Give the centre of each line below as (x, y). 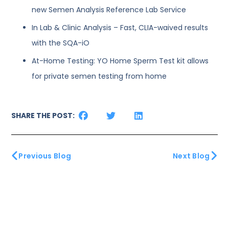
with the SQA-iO (61, 43)
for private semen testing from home (99, 76)
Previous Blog (45, 156)
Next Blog (191, 156)
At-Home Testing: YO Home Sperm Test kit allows (120, 61)
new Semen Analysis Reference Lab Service (109, 9)
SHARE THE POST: (43, 115)
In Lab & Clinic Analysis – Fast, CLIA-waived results (120, 27)
